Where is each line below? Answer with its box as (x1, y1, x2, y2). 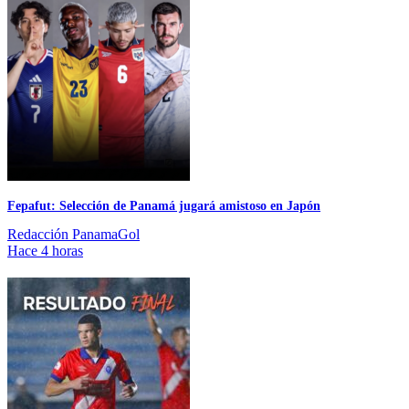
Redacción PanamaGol (7, 226, 140, 243)
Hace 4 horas (7, 243, 83, 259)
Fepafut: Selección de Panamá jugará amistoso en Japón (7, 197, 320, 213)
